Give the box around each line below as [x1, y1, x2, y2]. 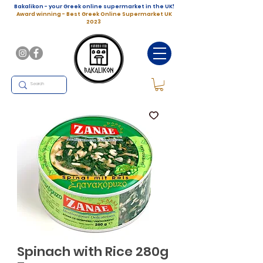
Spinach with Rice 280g [17, 242, 168, 261]
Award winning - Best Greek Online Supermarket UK [16, 11, 172, 18]
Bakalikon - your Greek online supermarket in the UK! [14, 3, 174, 10]
